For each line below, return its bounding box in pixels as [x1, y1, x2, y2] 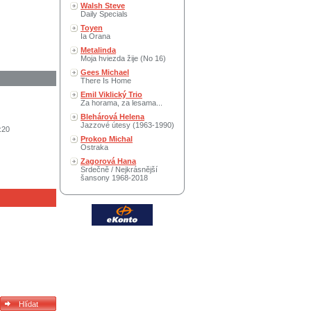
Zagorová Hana [81, 157, 136, 165]
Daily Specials [81, 10, 128, 18]
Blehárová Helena [81, 112, 144, 121]
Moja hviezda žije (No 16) [81, 54, 166, 62]
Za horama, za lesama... [81, 99, 162, 107]
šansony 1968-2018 [81, 174, 148, 182]
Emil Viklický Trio [81, 90, 142, 99]
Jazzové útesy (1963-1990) [81, 121, 174, 129]
